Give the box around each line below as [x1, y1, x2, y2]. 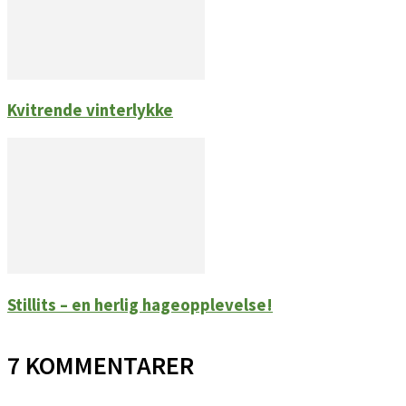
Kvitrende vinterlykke [7, 100, 173, 121]
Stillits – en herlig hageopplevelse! [7, 294, 273, 315]
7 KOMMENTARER [7, 349, 194, 382]
